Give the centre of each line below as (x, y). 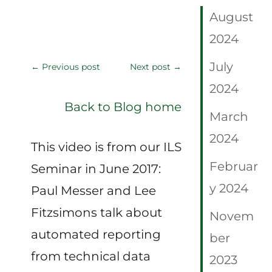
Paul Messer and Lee (93, 191)
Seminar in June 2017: (96, 169)
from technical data (91, 257)
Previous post (71, 67)
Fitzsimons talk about (97, 213)
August (232, 17)
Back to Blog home (123, 107)
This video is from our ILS (106, 147)
